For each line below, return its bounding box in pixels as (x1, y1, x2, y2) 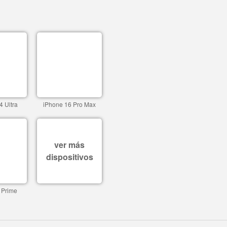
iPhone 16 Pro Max (43, 100, 96, 108)
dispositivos (46, 151, 93, 163)
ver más (54, 139, 85, 150)
